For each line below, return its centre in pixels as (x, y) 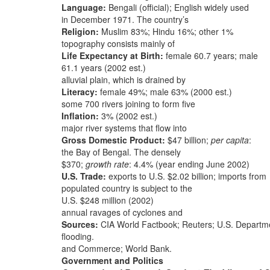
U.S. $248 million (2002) (108, 200)
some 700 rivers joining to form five (128, 104)
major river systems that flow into (124, 128)
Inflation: (80, 116)
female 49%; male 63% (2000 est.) (165, 92)
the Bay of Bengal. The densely (121, 152)
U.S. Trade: (84, 176)
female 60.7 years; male (211, 55)
